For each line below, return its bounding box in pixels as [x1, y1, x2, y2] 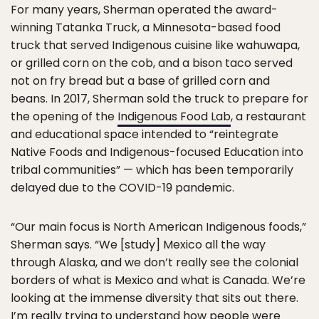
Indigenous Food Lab [117, 108, 231, 125]
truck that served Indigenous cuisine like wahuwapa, [11, 37, 300, 54]
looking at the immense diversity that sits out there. [11, 290, 298, 307]
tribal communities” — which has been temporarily [11, 162, 293, 179]
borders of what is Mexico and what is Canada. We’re [11, 272, 305, 289]
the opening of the [11, 108, 117, 125]
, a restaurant [231, 108, 306, 125]
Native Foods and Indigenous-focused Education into [11, 144, 303, 161]
